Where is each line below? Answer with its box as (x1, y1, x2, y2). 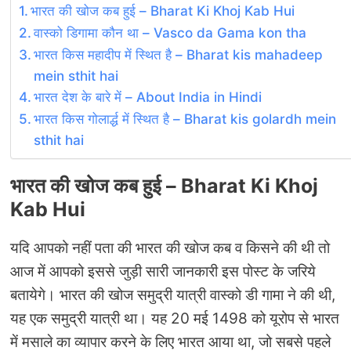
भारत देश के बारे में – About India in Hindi (34, 88, 262, 105)
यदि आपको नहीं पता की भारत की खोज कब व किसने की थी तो (10, 238, 330, 257)
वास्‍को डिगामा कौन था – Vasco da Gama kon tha (34, 24, 307, 41)
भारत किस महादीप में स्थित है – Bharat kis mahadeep (34, 45, 324, 63)
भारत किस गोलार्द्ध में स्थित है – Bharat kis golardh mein (34, 110, 337, 127)
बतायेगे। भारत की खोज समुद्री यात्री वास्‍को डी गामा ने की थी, (10, 285, 335, 304)
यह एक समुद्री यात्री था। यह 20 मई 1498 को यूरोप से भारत (10, 309, 339, 327)
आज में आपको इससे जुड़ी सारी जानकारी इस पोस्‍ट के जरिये (10, 262, 316, 280)
